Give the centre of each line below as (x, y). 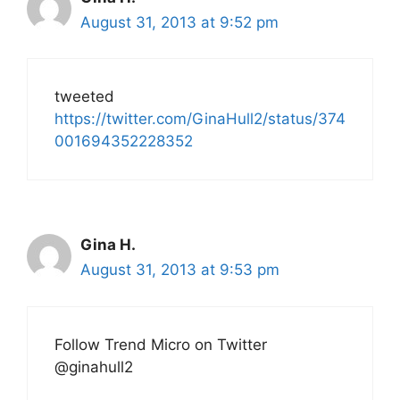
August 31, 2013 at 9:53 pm (180, 270)
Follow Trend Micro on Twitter (161, 344)
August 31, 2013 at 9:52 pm (179, 22)
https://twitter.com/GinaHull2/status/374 (200, 119)
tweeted (84, 97)
